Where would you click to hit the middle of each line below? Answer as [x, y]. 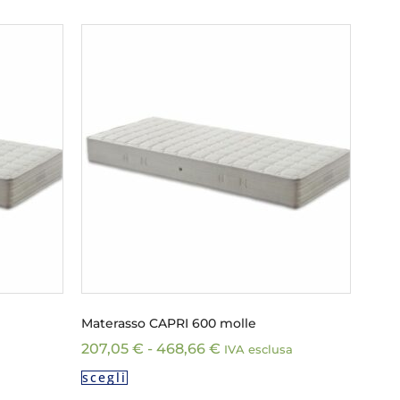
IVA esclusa [258, 349]
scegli [104, 377]
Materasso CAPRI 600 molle [169, 323]
